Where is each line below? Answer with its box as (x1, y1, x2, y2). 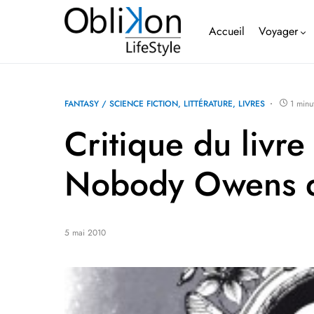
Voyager (259, 23, 299, 39)
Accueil (209, 23, 245, 39)
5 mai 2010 (64, 226, 106, 239)
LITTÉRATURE (184, 97, 233, 110)
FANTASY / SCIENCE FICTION (64, 97, 178, 110)
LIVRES (238, 97, 265, 110)
